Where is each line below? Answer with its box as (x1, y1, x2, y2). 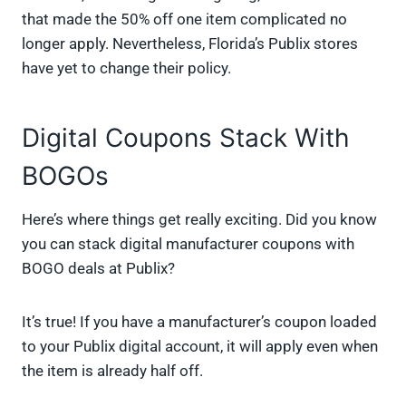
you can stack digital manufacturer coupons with (22, 235, 354, 254)
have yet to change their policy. (22, 59, 231, 78)
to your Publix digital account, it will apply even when (22, 337, 378, 356)
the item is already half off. (22, 362, 203, 381)
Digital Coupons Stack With (22, 122, 350, 154)
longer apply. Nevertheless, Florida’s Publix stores (22, 34, 358, 53)
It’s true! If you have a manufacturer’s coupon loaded (22, 313, 377, 332)
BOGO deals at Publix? (22, 259, 175, 278)
